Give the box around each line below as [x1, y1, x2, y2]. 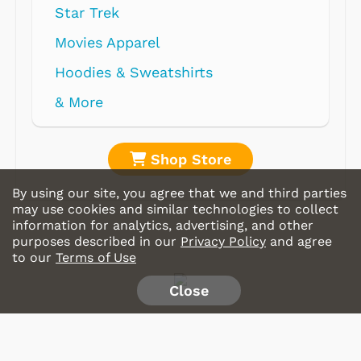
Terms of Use [56, 250, 136, 265]
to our [12, 250, 56, 265]
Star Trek [55, 4, 119, 22]
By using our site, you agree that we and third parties [12, 185, 346, 201]
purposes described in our [12, 234, 180, 249]
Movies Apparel [55, 34, 160, 52]
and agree [266, 234, 332, 249]
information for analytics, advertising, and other [12, 218, 313, 233]
